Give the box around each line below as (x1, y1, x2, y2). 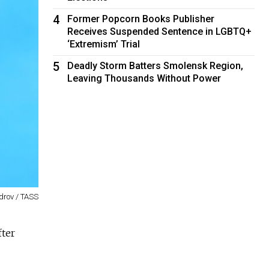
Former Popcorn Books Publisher (67, 13, 215, 25)
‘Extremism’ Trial (67, 38, 141, 50)
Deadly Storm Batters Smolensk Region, (67, 59, 244, 71)
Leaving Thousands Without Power (67, 72, 222, 84)
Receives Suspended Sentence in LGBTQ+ (67, 25, 252, 37)
